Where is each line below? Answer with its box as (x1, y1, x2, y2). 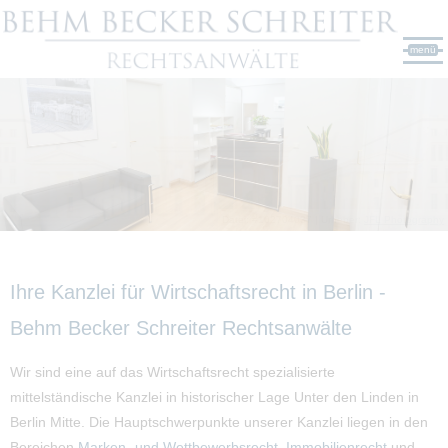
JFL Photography (364, 213, 444, 225)
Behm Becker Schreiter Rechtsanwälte (10, 317, 352, 340)
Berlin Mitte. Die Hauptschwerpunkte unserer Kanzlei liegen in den (10, 414, 428, 431)
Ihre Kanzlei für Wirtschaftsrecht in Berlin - (10, 281, 386, 304)
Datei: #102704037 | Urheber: (222, 213, 364, 225)
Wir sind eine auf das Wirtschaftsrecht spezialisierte (10, 364, 335, 381)
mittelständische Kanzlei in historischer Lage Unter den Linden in (10, 389, 419, 406)
